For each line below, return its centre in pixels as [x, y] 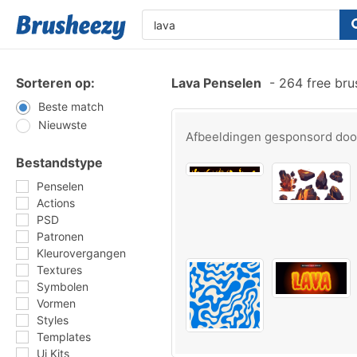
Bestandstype [59, 163]
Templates [64, 337]
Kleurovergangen [81, 253]
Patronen [60, 236]
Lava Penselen [216, 83]
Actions [56, 203]
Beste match [71, 106]
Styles [53, 320]
